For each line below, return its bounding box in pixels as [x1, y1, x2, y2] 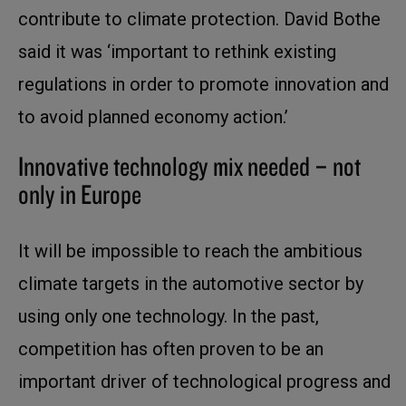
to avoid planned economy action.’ [18, 105, 288, 128]
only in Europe [18, 176, 141, 210]
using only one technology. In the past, [18, 304, 319, 327]
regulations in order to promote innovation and [18, 72, 389, 95]
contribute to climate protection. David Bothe [18, 7, 381, 30]
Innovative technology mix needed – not [18, 148, 361, 182]
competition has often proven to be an [18, 337, 324, 360]
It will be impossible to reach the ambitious [18, 239, 362, 262]
